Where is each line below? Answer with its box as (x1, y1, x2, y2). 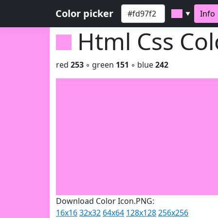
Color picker (55, 7, 113, 20)
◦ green (84, 59, 116, 70)
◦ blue (129, 59, 155, 70)
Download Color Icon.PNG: (56, 196, 154, 206)
